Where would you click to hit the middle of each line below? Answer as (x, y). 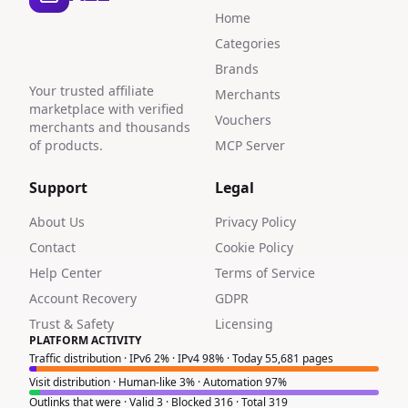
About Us (57, 222)
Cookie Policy (254, 247)
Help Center (66, 273)
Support (58, 188)
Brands (237, 69)
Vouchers (243, 120)
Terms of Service (265, 273)
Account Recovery (83, 298)
